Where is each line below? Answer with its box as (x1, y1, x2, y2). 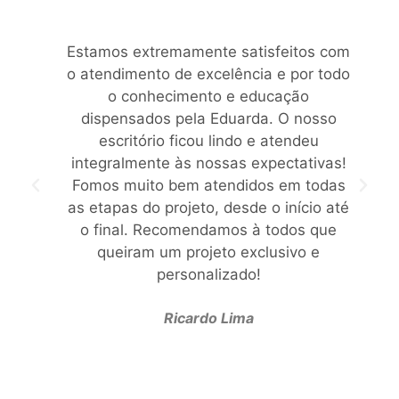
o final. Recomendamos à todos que (80, 221, 337, 240)
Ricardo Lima (163, 309, 254, 328)
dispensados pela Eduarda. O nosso (80, 110, 337, 128)
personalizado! (156, 265, 261, 284)
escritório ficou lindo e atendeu (98, 132, 319, 151)
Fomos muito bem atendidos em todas (71, 176, 346, 195)
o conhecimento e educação (108, 87, 309, 106)
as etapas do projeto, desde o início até (68, 199, 349, 217)
